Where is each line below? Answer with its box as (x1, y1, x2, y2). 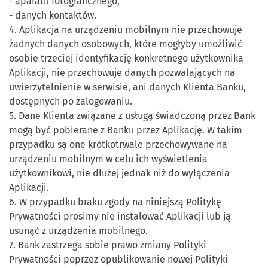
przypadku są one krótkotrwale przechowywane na (9, 139, 227, 150)
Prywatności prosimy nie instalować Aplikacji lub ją (9, 211, 231, 222)
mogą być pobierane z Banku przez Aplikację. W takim (9, 124, 242, 136)
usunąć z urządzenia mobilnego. (9, 225, 148, 236)
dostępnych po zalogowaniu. (9, 96, 132, 107)
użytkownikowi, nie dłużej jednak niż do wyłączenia (9, 167, 230, 179)
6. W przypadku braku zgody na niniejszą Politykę (9, 196, 221, 208)
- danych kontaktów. (9, 10, 96, 21)
